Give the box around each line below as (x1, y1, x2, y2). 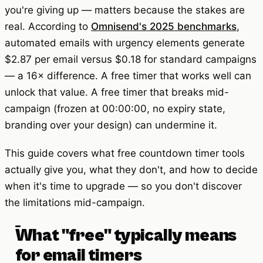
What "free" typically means (15, 225, 237, 245)
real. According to (5, 20, 91, 32)
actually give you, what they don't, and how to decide (5, 163, 258, 176)
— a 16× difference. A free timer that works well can (5, 69, 251, 82)
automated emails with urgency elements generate (5, 36, 245, 49)
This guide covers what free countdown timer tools (5, 147, 245, 159)
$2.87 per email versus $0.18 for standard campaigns (5, 53, 257, 65)
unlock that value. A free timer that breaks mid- (5, 86, 229, 98)
